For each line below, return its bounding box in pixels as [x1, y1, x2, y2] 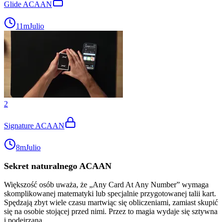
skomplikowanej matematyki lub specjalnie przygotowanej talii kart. [4, 189, 216, 198]
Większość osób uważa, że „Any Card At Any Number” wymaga [4, 180, 209, 189]
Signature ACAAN [4, 121, 64, 130]
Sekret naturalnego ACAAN [4, 161, 111, 171]
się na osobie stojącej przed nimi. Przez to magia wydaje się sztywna [4, 207, 218, 216]
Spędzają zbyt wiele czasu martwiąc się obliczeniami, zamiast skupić [4, 198, 218, 207]
